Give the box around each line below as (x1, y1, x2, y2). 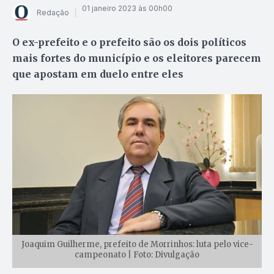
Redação (37, 8, 69, 18)
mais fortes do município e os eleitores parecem (12, 51, 261, 64)
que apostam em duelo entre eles (12, 67, 183, 80)
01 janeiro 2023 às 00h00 (82, 4, 172, 13)
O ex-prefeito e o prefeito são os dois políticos (12, 35, 246, 48)
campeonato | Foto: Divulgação (75, 249, 199, 260)
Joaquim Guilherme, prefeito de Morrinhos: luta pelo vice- (21, 239, 253, 250)
